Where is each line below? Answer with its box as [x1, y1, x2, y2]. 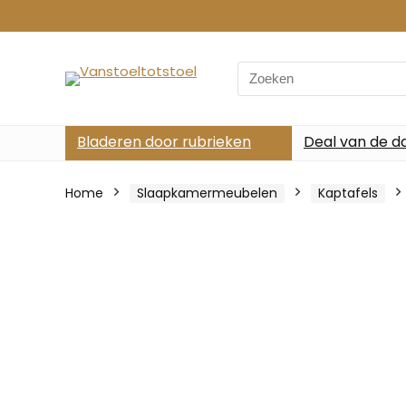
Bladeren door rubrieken [77, 131, 251, 152]
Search [237, 61, 284, 81]
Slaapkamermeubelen [137, 184, 277, 202]
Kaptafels [318, 184, 378, 202]
